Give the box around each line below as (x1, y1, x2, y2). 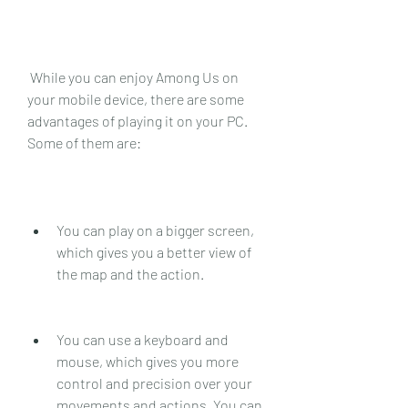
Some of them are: (27, 133, 141, 151)
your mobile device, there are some (27, 89, 244, 107)
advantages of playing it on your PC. (27, 111, 248, 129)
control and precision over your (56, 373, 252, 392)
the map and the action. (56, 264, 204, 282)
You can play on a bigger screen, (56, 220, 254, 239)
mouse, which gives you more (56, 352, 239, 370)
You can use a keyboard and (56, 330, 229, 348)
